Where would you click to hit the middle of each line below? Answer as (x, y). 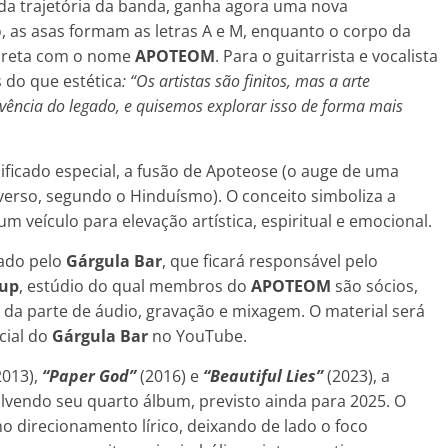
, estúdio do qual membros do (135, 285)
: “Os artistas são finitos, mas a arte (246, 80)
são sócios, (374, 285)
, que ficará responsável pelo (270, 260)
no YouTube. (197, 335)
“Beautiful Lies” (263, 375)
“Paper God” (89, 375)
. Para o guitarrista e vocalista (326, 55)
